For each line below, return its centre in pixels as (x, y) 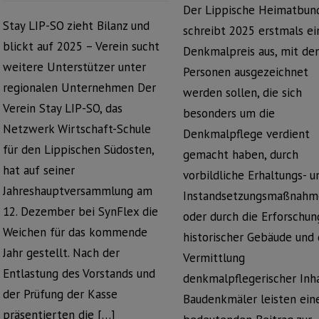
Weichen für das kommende (75, 232)
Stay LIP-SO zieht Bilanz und (76, 26)
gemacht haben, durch (241, 155)
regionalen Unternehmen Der (79, 88)
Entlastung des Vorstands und (79, 273)
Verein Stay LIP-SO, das (63, 108)
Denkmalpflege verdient (247, 134)
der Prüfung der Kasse (60, 294)
